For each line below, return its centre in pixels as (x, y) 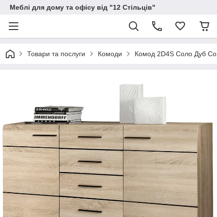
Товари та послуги (56, 54)
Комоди (110, 54)
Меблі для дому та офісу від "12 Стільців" (83, 7)
